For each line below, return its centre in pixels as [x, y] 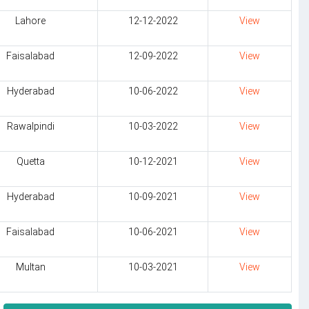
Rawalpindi [30, 126]
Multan [30, 267]
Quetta [30, 161]
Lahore [30, 21]
